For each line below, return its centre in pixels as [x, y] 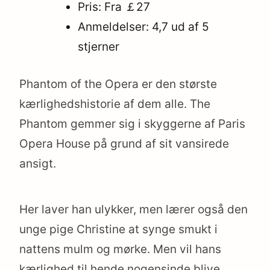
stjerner [99, 47]
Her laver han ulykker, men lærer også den [133, 209]
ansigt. [38, 163]
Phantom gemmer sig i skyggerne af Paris [132, 124]
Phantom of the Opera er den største [118, 84]
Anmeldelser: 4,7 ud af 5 [144, 27]
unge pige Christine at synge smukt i [118, 229]
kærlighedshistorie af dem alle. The [115, 104]
